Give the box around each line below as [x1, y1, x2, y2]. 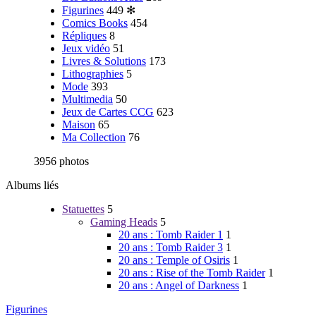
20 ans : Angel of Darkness [119, 279, 239, 291]
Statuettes [62, 203, 104, 215]
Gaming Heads [90, 216, 157, 228]
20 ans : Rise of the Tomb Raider [119, 267, 265, 279]
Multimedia [62, 93, 113, 105]
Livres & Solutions [62, 55, 146, 67]
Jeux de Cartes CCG [62, 106, 154, 118]
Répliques [62, 30, 107, 42]
